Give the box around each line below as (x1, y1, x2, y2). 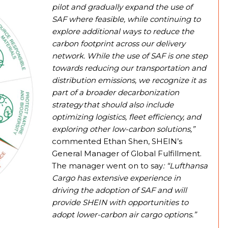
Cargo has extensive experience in (52, 173, 181, 183)
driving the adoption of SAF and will (52, 185, 187, 195)
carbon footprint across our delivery (52, 39, 185, 49)
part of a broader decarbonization (52, 88, 179, 98)
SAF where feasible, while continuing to (52, 14, 201, 24)
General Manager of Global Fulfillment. (52, 149, 202, 159)
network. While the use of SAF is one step (52, 51, 208, 61)
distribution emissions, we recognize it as (52, 75, 206, 85)
